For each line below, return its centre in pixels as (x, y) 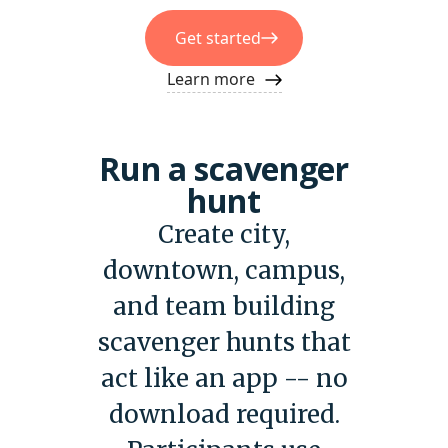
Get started (218, 38)
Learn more (210, 79)
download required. (224, 415)
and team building (224, 307)
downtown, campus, (224, 271)
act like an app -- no (224, 379)
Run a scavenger (224, 169)
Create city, (224, 235)
